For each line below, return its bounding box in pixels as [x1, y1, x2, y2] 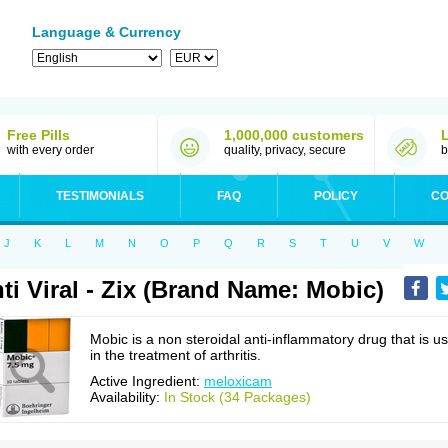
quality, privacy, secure [224, 143, 346, 157]
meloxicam [204, 373, 272, 389]
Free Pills [7, 127, 70, 143]
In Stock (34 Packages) [164, 389, 311, 405]
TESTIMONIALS [56, 189, 144, 203]
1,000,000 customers [224, 127, 364, 143]
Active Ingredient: [90, 373, 204, 389]
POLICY [314, 189, 358, 203]
